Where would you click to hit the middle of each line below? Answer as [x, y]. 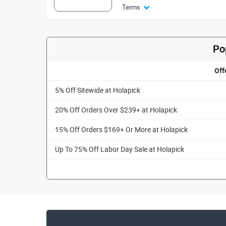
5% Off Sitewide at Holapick [98, 90]
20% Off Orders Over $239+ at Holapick [116, 110]
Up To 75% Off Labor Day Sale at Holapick [120, 149]
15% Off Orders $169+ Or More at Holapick [121, 129]
